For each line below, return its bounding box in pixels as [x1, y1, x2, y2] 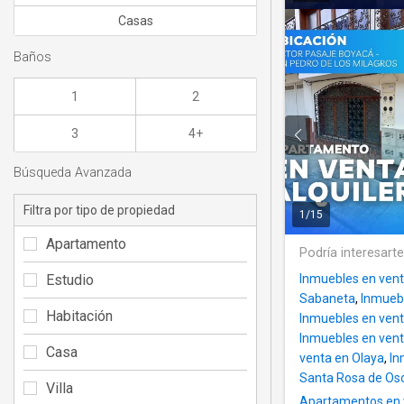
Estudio [46, 271, 94, 289]
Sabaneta [299, 291, 355, 307]
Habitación [46, 307, 113, 325]
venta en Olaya [299, 351, 384, 366]
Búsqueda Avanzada [14, 165, 132, 181]
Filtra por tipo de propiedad [23, 202, 175, 217]
